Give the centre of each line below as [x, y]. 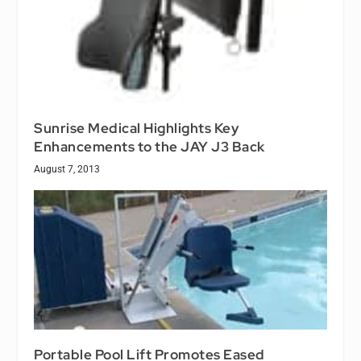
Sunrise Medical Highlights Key [137, 128]
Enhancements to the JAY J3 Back [149, 146]
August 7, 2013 [67, 169]
